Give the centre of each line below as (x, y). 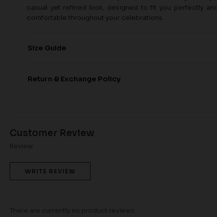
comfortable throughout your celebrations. (95, 18)
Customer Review (52, 133)
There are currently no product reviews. (73, 210)
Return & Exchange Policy (74, 79)
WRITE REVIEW (50, 171)
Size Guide (47, 48)
